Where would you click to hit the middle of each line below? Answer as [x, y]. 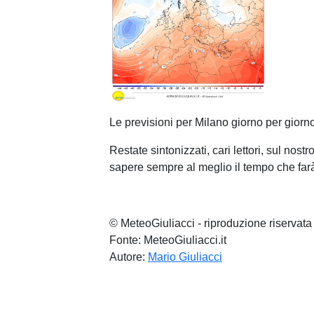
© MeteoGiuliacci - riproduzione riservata [211, 224]
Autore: [129, 257]
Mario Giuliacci [185, 257]
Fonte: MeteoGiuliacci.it [168, 240]
